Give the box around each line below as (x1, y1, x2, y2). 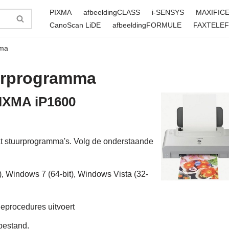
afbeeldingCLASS (83, 8, 140, 17)
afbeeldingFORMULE (112, 21, 181, 30)
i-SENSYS (151, 8, 184, 17)
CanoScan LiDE (49, 21, 101, 30)
